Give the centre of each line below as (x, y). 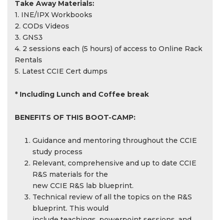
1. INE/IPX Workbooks (54, 15)
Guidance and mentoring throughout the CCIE (115, 140)
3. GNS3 (29, 37)
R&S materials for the (70, 174)
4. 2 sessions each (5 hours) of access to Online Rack (109, 49)
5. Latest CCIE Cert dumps (61, 71)
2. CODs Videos (42, 26)
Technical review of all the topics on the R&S (112, 197)
